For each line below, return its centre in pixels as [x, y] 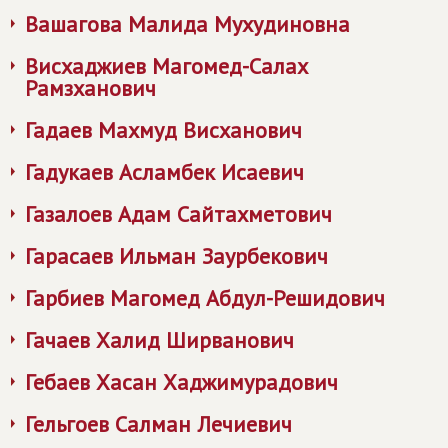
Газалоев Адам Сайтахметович [178, 214]
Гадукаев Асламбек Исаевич [164, 172]
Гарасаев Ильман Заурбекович [176, 256]
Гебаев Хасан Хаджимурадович [181, 382]
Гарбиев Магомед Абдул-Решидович [205, 298]
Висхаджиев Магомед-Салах [166, 66]
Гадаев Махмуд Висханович [163, 130]
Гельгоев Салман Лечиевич [158, 424]
